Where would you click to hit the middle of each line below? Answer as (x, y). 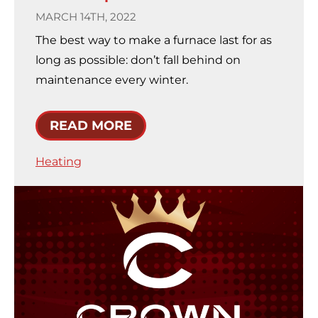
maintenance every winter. (112, 80)
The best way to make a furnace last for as (154, 40)
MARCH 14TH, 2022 (86, 17)
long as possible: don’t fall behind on (138, 60)
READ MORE (91, 126)
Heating (59, 162)
